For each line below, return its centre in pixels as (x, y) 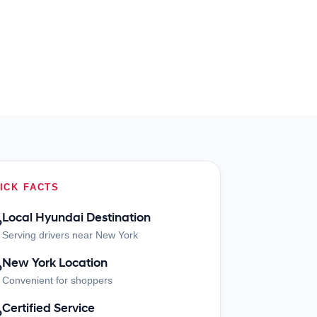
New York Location (54, 263)
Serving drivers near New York (70, 235)
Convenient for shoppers (57, 280)
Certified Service (48, 308)
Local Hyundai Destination (76, 218)
